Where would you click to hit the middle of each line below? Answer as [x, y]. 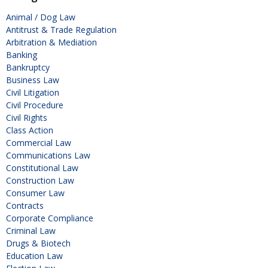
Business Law [33, 80]
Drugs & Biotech [38, 243]
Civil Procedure [35, 105]
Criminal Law [31, 230]
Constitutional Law [42, 167]
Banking [22, 54]
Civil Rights [27, 117]
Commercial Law [39, 142]
